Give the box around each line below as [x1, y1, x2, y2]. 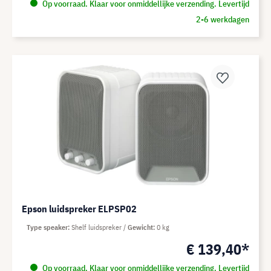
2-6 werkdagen [195, 14, 249, 25]
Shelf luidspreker [71, 223, 123, 232]
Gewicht [128, 223, 153, 232]
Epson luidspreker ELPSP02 [22, 203, 137, 215]
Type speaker [27, 223, 68, 232]
